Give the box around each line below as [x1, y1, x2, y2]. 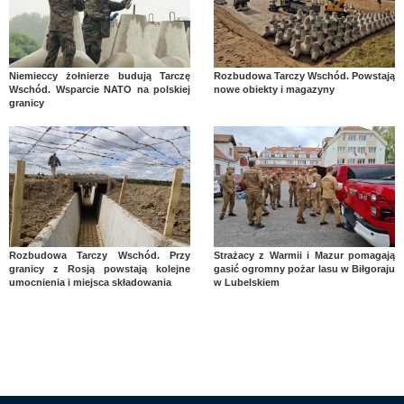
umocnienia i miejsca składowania [9, 277, 171, 289]
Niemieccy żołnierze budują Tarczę [9, 70, 191, 82]
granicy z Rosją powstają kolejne [9, 263, 191, 275]
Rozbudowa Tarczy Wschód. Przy [9, 250, 191, 262]
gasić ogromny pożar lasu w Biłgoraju [213, 263, 395, 275]
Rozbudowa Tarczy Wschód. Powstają [213, 70, 395, 82]
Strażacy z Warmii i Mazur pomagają [213, 250, 395, 262]
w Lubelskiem [213, 277, 280, 289]
